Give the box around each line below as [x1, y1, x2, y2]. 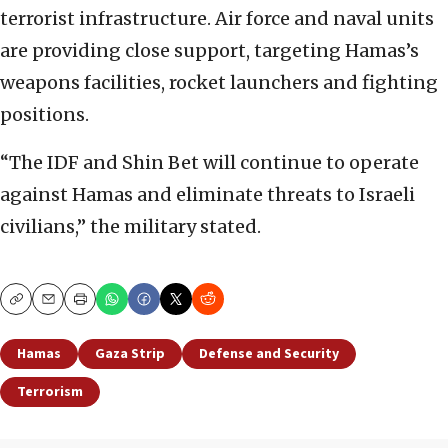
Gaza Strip [95, 344, 165, 365]
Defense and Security [199, 344, 339, 365]
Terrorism [17, 382, 83, 403]
